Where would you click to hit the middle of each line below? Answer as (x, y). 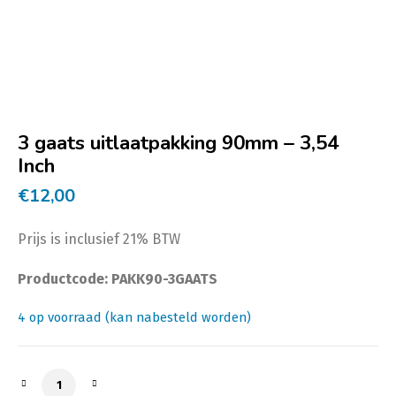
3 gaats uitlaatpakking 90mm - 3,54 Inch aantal (194, 378)
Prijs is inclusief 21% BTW (99, 239)
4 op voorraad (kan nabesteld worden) (134, 317)
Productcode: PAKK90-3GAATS (118, 278)
